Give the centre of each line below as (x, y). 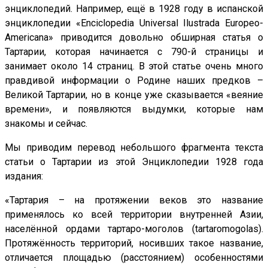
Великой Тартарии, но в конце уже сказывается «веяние (134, 95)
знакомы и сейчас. (46, 124)
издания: (24, 176)
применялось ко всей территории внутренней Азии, (134, 215)
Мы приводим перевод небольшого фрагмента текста (134, 148)
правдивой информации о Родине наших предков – (134, 81)
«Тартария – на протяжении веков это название (134, 200)
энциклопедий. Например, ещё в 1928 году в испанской (134, 9)
